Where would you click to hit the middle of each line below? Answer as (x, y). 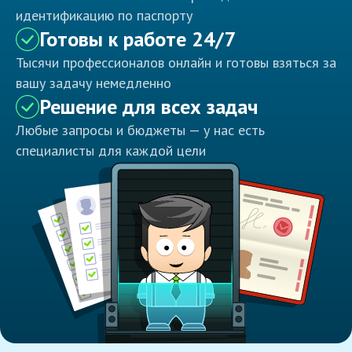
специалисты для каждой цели (111, 151)
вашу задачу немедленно (93, 83)
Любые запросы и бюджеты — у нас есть (140, 130)
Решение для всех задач (148, 107)
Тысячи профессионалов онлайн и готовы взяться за (176, 63)
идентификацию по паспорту (104, 16)
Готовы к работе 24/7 (137, 39)
